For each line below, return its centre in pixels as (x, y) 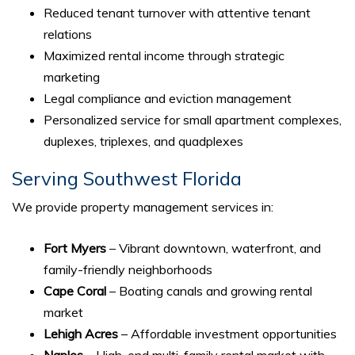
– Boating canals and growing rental (209, 290)
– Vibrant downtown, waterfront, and (214, 248)
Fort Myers (75, 248)
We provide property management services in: (143, 206)
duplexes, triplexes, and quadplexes (143, 141)
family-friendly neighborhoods (128, 269)
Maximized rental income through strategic (164, 55)
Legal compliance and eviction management (168, 98)
